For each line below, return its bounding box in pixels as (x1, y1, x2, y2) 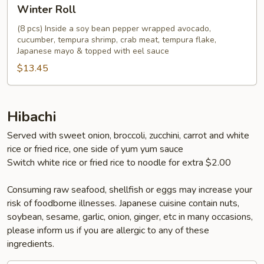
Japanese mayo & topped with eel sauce (17, 45, 169, 57)
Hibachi (7, 107, 56, 126)
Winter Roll (17, 2, 76, 16)
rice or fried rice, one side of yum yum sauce (7, 143, 183, 156)
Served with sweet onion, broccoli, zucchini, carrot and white (7, 129, 249, 142)
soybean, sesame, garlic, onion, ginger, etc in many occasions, (7, 210, 253, 223)
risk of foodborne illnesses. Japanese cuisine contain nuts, (7, 197, 239, 210)
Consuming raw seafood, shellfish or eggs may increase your (7, 183, 252, 196)
